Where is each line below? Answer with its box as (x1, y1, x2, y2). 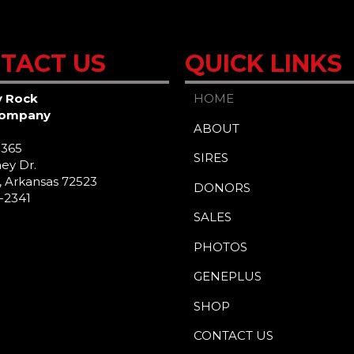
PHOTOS (194, 239, 248, 254)
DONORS (194, 179, 251, 195)
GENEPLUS (194, 269, 262, 284)
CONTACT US (194, 328, 274, 344)
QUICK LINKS (184, 49, 342, 79)
